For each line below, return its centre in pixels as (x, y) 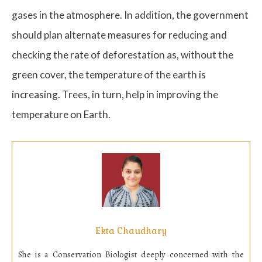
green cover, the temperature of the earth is (109, 74)
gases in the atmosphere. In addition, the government (130, 15)
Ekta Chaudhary (131, 231)
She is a (35, 255)
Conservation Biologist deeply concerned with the (148, 255)
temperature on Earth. (61, 114)
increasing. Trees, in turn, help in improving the (115, 94)
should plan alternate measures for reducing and (119, 35)
